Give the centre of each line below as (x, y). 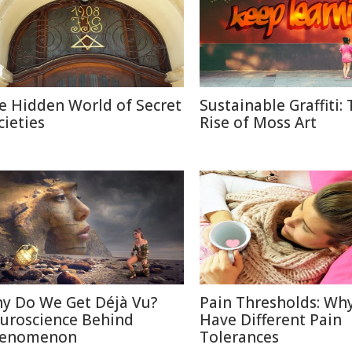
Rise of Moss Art (258, 123)
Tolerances (239, 337)
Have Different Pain (271, 320)
